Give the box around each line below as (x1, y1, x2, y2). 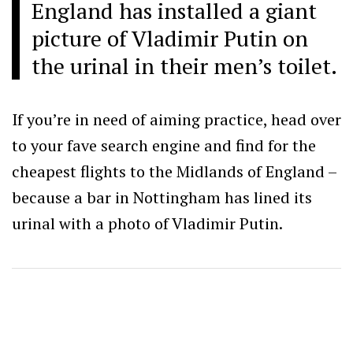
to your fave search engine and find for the (12, 135, 316, 157)
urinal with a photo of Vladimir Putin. (12, 213, 283, 235)
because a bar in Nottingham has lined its (12, 187, 312, 209)
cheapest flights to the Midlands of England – (12, 161, 336, 183)
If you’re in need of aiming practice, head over (12, 109, 341, 131)
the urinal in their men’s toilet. (32, 51, 337, 81)
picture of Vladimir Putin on (32, 24, 308, 54)
